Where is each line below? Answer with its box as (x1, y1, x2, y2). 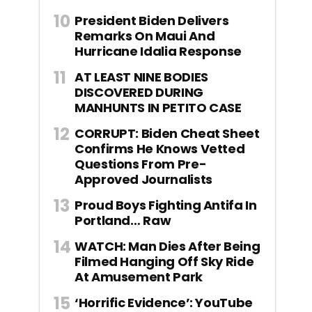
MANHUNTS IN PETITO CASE (75, 98, 242, 116)
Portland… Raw (75, 211, 171, 229)
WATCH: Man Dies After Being (75, 237, 260, 255)
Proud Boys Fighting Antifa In (75, 196, 257, 214)
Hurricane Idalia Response (75, 42, 242, 60)
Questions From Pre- (75, 155, 207, 173)
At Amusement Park (75, 267, 203, 286)
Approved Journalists (75, 170, 212, 188)
